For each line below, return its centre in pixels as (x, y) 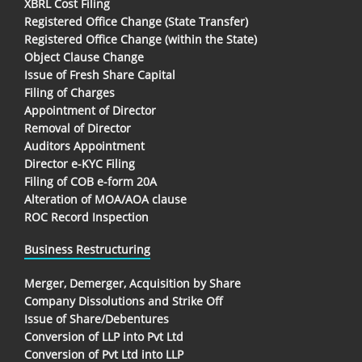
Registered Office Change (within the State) (141, 39)
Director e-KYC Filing (80, 163)
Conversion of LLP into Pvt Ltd (104, 337)
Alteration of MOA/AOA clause (105, 199)
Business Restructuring (87, 249)
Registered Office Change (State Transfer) (136, 21)
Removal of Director (78, 128)
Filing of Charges (69, 92)
